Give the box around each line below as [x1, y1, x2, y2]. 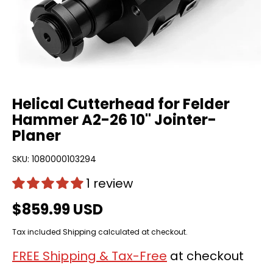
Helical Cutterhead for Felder [12, 94, 230, 114]
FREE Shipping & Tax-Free [12, 247, 167, 264]
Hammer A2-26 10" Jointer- [12, 110, 216, 130]
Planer [12, 126, 61, 146]
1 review [86, 175, 133, 192]
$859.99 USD [12, 199, 103, 219]
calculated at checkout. [96, 227, 188, 237]
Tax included [12, 227, 63, 237]
